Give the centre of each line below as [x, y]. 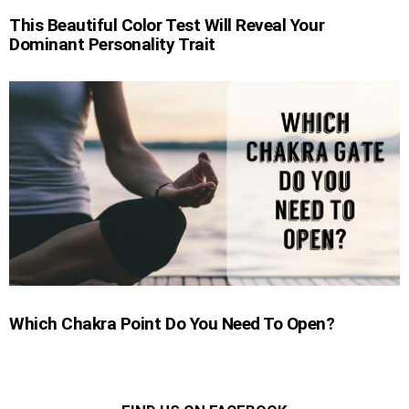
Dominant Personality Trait [112, 44]
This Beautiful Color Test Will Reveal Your [167, 25]
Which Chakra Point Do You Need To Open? [172, 324]
